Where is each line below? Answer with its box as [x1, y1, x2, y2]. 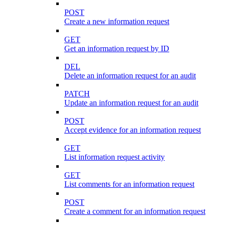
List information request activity [64, 152, 165, 161]
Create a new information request [64, 17, 169, 26]
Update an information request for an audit [64, 98, 198, 107]
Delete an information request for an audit [64, 71, 196, 80]
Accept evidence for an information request [64, 125, 201, 134]
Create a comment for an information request [64, 206, 205, 215]
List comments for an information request [64, 179, 194, 188]
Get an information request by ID [64, 44, 169, 53]
